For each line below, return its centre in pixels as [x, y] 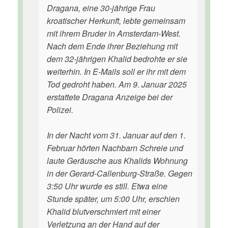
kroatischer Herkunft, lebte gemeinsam [116, 21]
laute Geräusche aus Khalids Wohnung [117, 161]
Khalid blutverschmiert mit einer [104, 211]
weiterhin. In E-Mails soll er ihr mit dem [116, 72]
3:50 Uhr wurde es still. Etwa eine [107, 186]
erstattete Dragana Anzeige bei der [110, 97]
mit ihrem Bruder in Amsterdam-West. [114, 33]
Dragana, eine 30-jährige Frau [101, 8]
